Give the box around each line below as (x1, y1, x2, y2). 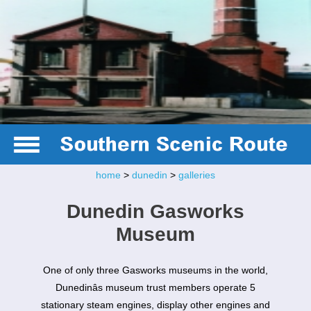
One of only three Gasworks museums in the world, (42, 264, 268, 276)
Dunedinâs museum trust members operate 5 (55, 282, 255, 294)
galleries (178, 169, 215, 181)
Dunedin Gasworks (66, 200, 244, 222)
